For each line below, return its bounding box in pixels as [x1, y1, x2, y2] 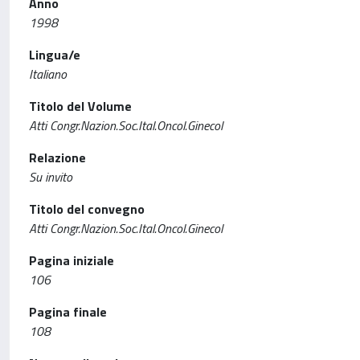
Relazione [29, 148, 86, 167]
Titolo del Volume [29, 96, 132, 116]
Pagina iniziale [29, 251, 114, 270]
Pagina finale [29, 302, 107, 321]
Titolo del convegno [29, 199, 145, 219]
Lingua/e [29, 45, 80, 64]
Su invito [29, 167, 72, 186]
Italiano [29, 64, 67, 84]
